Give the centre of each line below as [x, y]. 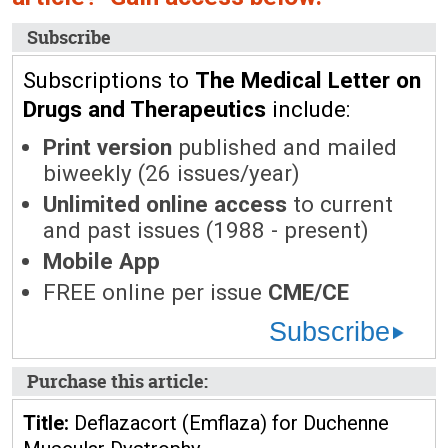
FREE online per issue [155, 292]
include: [308, 109]
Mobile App [101, 261]
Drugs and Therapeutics [144, 109]
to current [340, 204]
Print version [107, 147]
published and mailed [284, 147]
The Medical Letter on [308, 80]
